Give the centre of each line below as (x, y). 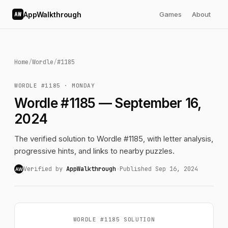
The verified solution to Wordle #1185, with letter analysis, (114, 139)
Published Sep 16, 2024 (159, 169)
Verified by (45, 169)
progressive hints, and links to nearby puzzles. (94, 151)
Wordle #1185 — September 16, (108, 103)
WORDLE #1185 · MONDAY (55, 85)
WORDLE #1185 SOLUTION (114, 219)
